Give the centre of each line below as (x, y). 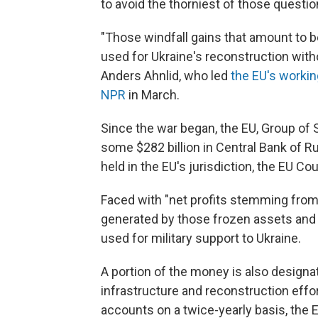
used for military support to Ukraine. (201, 238)
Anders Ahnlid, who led (166, 76)
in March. (153, 95)
